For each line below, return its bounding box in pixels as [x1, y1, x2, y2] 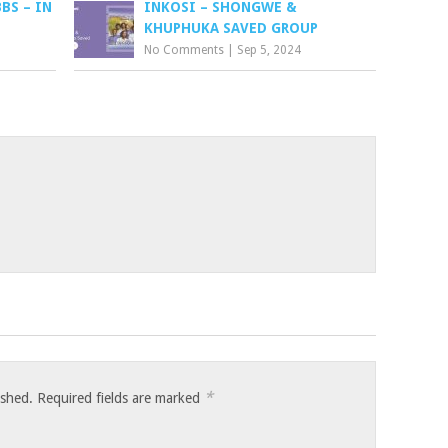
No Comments [144, 43, 225, 58]
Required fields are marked [37, 390, 205, 407]
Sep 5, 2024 [237, 43, 302, 58]
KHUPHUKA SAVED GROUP [144, 20, 319, 37]
